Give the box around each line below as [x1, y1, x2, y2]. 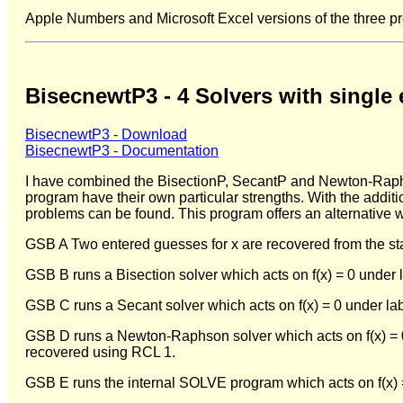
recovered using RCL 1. [25, 345, 175, 361]
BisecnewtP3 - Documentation [25, 143, 219, 159]
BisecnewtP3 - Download [25, 127, 187, 143]
